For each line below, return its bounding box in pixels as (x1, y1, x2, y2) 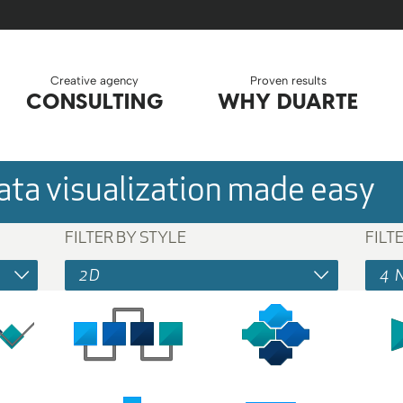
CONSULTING (26, 87, 164, 114)
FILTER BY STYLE (65, 226, 187, 247)
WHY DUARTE (217, 87, 360, 114)
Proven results (249, 73, 327, 87)
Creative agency (50, 73, 139, 87)
